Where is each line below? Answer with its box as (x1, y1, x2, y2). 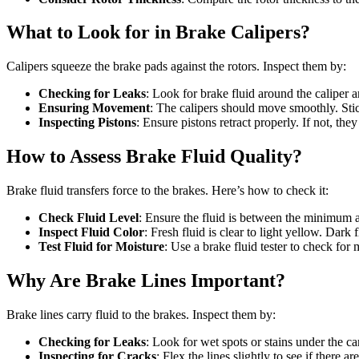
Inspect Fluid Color (38, 225, 144, 240)
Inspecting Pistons (38, 115, 136, 130)
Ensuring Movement (38, 101, 150, 115)
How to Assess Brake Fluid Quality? (6, 146, 302, 167)
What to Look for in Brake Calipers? (6, 22, 310, 43)
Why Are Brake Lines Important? (6, 270, 285, 292)
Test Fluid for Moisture (38, 240, 164, 254)
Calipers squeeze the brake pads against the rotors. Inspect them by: (6, 59, 346, 74)
